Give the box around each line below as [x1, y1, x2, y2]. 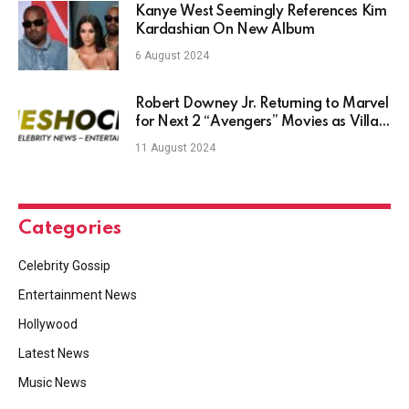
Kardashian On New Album [135, 23, 315, 38]
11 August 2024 [135, 142, 215, 155]
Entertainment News [18, 288, 137, 303]
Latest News [18, 346, 89, 362]
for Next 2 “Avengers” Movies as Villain [135, 115, 390, 131]
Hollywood [18, 317, 78, 332]
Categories [18, 219, 121, 239]
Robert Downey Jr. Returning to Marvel [135, 97, 389, 112]
